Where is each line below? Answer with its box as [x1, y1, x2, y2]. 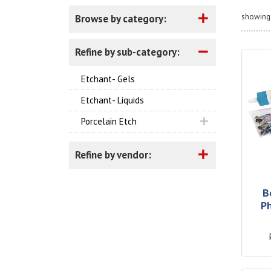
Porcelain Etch [81, 116, 137, 127]
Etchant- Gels [81, 73, 135, 85]
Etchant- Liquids [81, 94, 144, 106]
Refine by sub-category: [75, 45, 180, 59]
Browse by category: [75, 12, 166, 25]
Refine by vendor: [75, 148, 151, 162]
